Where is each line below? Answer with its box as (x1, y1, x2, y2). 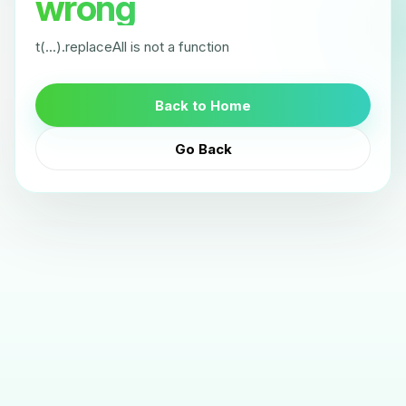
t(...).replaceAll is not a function (35, 38, 229, 55)
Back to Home (155, 96, 251, 114)
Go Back (174, 140, 232, 158)
